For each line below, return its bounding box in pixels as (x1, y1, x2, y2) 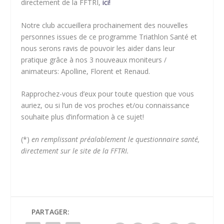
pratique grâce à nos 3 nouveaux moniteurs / (21, 54, 167, 64)
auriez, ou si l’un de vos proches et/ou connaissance (21, 100, 190, 110)
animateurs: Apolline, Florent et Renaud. (21, 66, 152, 76)
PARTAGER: (31, 207, 69, 217)
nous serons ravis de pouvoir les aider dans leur (21, 43, 175, 53)
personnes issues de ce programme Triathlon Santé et (21, 31, 197, 41)
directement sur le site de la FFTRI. (21, 146, 129, 156)
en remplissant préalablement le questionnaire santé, (29, 134, 200, 144)
